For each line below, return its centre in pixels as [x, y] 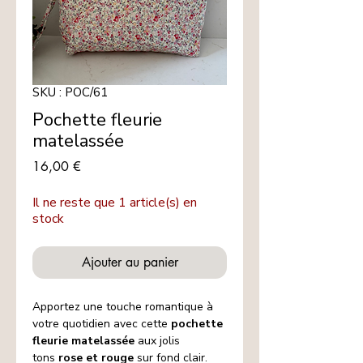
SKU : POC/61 [70, 93]
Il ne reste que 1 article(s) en [115, 203]
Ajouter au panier [130, 263]
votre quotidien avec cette [102, 324]
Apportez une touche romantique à [123, 307]
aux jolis [157, 341]
